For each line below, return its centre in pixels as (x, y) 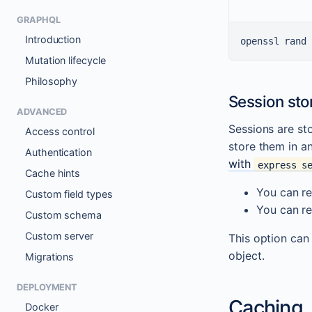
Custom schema (63, 215)
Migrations (50, 257)
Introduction (53, 40)
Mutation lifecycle (65, 61)
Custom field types (69, 194)
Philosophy (52, 81)
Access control (60, 132)
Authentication (58, 153)
